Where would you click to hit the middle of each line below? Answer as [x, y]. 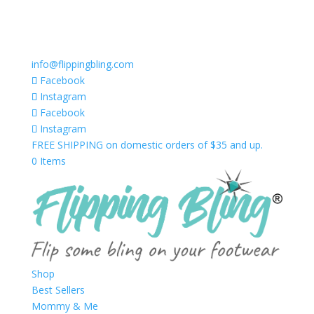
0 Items [48, 161]
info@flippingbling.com [82, 64]
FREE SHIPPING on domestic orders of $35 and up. [147, 145]
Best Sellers [58, 289]
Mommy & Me [64, 306]
